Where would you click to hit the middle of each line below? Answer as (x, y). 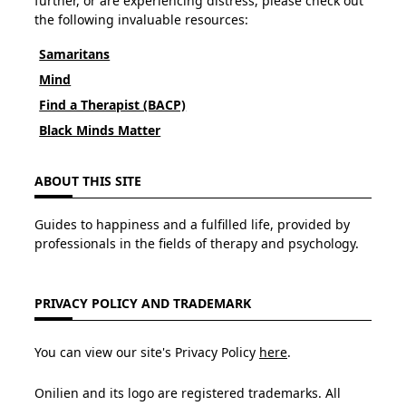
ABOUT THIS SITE (88, 181)
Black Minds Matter (100, 130)
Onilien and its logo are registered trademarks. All (188, 393)
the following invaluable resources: (141, 19)
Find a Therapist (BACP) (113, 105)
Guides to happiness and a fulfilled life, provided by (192, 224)
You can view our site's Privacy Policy (147, 353)
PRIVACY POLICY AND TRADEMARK (143, 304)
